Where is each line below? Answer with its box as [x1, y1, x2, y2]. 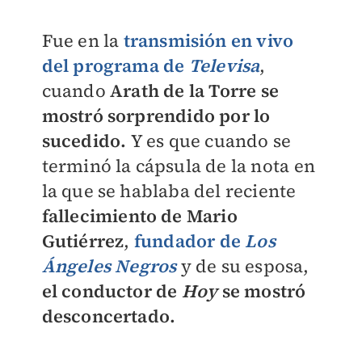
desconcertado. [41, 304, 176, 328]
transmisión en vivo [123, 28, 294, 53]
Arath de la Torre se [109, 78, 279, 103]
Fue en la [41, 28, 124, 53]
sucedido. [41, 128, 131, 153]
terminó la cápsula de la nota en [41, 154, 315, 178]
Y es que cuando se [130, 128, 292, 153]
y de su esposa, [176, 254, 309, 278]
